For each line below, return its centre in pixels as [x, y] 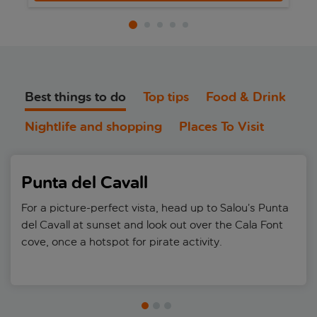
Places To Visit [221, 127]
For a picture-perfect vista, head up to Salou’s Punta [155, 207]
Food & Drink [246, 97]
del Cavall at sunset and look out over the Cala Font [152, 224]
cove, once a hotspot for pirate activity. [122, 241]
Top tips [166, 97]
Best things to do [75, 97]
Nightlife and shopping [93, 127]
